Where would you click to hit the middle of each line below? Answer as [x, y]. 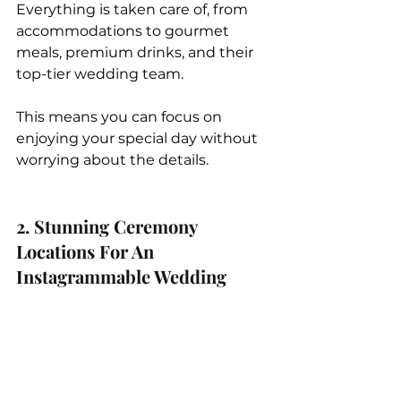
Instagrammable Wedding [121, 276]
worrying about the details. [112, 159]
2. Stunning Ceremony [109, 226]
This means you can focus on [121, 116]
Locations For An [87, 251]
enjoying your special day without [139, 138]
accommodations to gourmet [124, 30]
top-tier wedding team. [102, 73]
